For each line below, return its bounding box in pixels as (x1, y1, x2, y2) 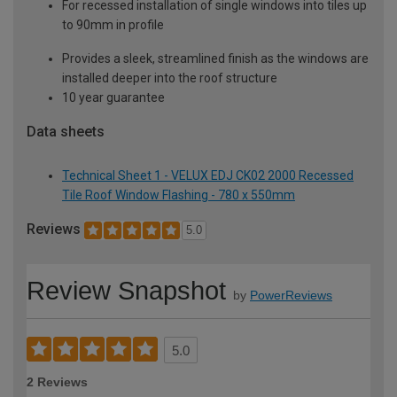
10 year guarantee (62, 90, 165, 105)
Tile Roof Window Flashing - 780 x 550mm (62, 188, 295, 203)
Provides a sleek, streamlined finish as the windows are (62, 51, 369, 66)
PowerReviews (250, 288, 332, 303)
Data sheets (27, 122, 105, 140)
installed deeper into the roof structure (62, 70, 277, 85)
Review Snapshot (27, 276, 226, 306)
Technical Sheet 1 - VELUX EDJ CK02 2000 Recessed (62, 168, 354, 183)
